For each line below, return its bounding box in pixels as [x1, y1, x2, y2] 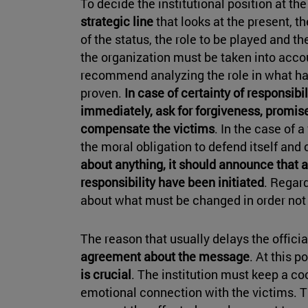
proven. [80, 85, 124, 102]
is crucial [80, 266, 131, 283]
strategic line [80, 13, 153, 30]
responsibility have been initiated [80, 174, 264, 191]
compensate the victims [80, 120, 214, 137]
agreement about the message [80, 248, 250, 265]
